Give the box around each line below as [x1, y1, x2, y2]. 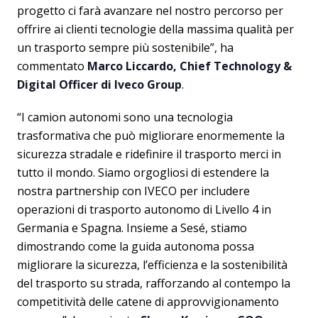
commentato [17, 58, 87, 74]
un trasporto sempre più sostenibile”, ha [17, 40, 234, 55]
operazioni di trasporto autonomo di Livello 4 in [17, 202, 271, 217]
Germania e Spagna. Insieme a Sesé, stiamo [17, 220, 247, 236]
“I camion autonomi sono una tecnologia [17, 109, 233, 125]
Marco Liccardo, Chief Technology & [87, 58, 292, 74]
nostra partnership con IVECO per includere [17, 183, 250, 199]
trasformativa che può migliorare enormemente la [17, 128, 285, 143]
